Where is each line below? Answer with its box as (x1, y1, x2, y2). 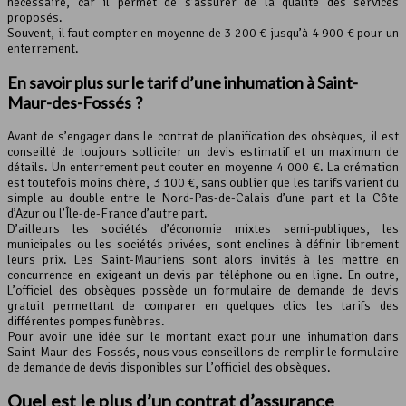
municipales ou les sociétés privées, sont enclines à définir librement (7, 236, 399, 252)
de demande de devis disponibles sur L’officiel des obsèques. (7, 359, 331, 375)
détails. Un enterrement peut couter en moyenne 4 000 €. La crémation (7, 159, 399, 175)
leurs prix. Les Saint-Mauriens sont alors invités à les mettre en (7, 251, 399, 267)
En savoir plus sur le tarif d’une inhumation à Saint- (7, 72, 358, 92)
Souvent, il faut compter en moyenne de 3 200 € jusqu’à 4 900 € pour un (7, 24, 399, 41)
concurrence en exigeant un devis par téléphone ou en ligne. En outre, (7, 266, 399, 283)
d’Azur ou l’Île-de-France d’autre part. (7, 205, 208, 221)
